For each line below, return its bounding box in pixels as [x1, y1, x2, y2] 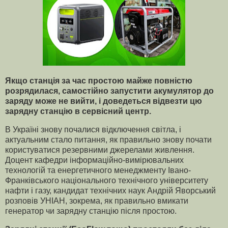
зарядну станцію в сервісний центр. [5, 107, 151, 116]
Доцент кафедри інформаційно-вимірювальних [5, 156, 184, 165]
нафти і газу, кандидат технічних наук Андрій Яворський [5, 186, 216, 195]
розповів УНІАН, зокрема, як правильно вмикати [5, 196, 188, 206]
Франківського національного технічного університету [5, 176, 208, 185]
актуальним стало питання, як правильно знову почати [5, 135, 212, 145]
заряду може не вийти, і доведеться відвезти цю [5, 97, 202, 106]
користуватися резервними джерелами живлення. [5, 146, 194, 155]
